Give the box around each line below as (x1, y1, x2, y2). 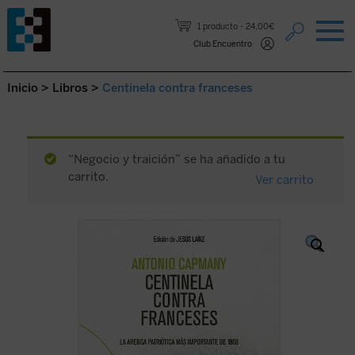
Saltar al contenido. (3, 6, 113, 21)
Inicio (6, 81, 38, 95)
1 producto (197, 21, 239, 32)
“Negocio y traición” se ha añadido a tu (68, 152, 286, 166)
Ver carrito (255, 173, 315, 187)
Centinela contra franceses (101, 81, 253, 95)
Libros (52, 81, 88, 95)
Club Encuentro (193, 39, 252, 49)
